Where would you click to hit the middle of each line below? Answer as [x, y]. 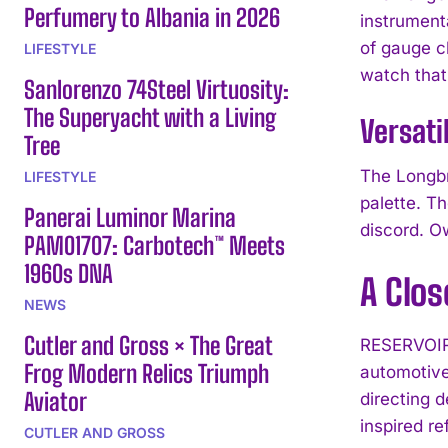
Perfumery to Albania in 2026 [152, 17]
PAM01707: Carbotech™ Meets [154, 245]
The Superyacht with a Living [150, 117]
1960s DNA [68, 273]
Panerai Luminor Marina [130, 217]
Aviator [55, 401]
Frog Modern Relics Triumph [146, 373]
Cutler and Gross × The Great [148, 345]
